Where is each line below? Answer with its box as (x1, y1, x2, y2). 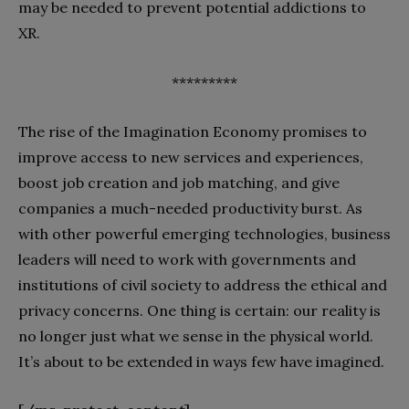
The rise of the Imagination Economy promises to (18, 121, 367, 141)
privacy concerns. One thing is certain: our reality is (18, 300, 381, 320)
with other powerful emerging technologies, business (18, 224, 391, 243)
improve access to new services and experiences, (18, 147, 363, 166)
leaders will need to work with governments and (18, 249, 356, 268)
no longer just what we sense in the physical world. (18, 326, 373, 345)
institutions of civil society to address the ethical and (18, 275, 387, 294)
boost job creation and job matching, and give (18, 173, 340, 192)
